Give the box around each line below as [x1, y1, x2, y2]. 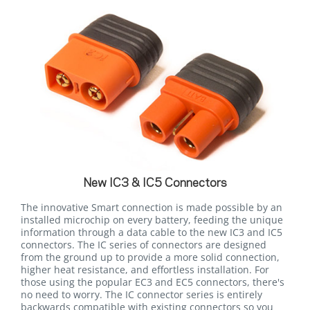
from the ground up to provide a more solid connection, [21, 250, 280, 264]
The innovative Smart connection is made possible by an [21, 201, 282, 215]
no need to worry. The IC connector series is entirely [21, 288, 262, 302]
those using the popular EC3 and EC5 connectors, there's [21, 275, 284, 289]
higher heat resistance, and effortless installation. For [21, 263, 269, 277]
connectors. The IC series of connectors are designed [21, 238, 266, 252]
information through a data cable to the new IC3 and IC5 [21, 226, 282, 239]
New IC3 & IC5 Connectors [83, 178, 227, 190]
